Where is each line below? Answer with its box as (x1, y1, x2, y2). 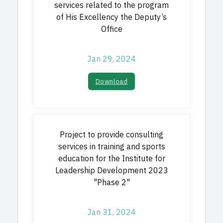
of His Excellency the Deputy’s (56, 11, 167, 23)
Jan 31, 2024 (87, 207, 136, 219)
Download (95, 77, 128, 86)
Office (101, 23, 122, 35)
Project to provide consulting (60, 129, 163, 141)
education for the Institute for (58, 153, 165, 165)
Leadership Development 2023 (55, 165, 168, 177)
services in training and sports (58, 141, 165, 153)
